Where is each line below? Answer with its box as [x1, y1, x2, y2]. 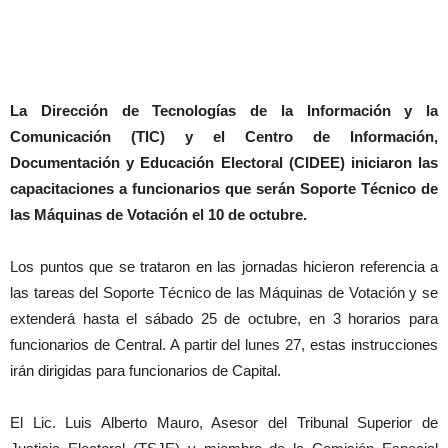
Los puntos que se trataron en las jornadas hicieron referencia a [10, 258, 438, 275]
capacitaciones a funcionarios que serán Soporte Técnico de [10, 180, 438, 197]
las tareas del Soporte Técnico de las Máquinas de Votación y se [10, 284, 438, 301]
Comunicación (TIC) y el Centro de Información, [10, 128, 438, 145]
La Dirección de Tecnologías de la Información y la [10, 102, 438, 119]
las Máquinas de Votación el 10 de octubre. [10, 206, 307, 223]
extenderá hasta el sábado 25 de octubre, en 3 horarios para [10, 310, 438, 327]
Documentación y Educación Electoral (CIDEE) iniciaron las [10, 154, 438, 171]
